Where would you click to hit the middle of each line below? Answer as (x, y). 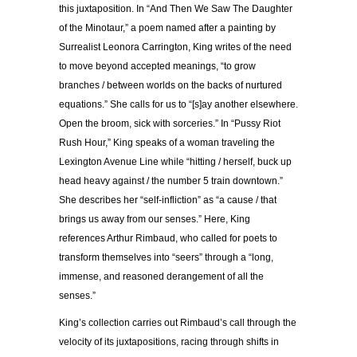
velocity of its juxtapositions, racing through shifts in (169, 341)
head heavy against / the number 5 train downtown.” (171, 180)
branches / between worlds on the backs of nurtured (171, 85)
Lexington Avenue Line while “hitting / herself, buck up (175, 161)
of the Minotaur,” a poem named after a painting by (167, 27)
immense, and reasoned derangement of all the (161, 276)
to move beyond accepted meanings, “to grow (157, 66)
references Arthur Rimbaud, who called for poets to (168, 238)
